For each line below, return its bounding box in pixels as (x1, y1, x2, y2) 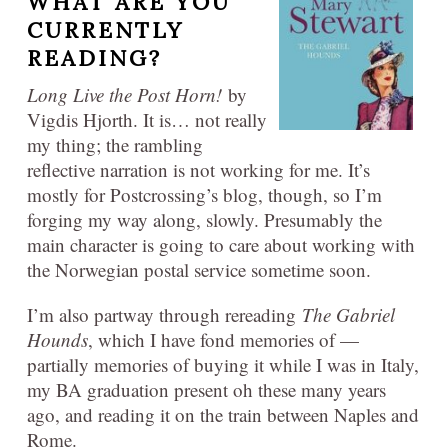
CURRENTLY (27, 16, 184, 45)
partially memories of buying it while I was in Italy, (27, 352, 419, 378)
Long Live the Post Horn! (27, 82, 228, 108)
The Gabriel (302, 302, 395, 328)
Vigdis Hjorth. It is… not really (27, 107, 267, 133)
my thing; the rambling (27, 132, 203, 158)
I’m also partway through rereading (27, 302, 302, 328)
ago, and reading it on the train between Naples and (27, 402, 419, 428)
